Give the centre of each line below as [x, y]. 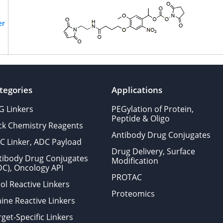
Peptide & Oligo [140, 118]
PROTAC [126, 177]
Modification [135, 161]
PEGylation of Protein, [152, 109]
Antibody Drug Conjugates [161, 135]
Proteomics [133, 194]
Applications [137, 90]
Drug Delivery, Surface [153, 151]
